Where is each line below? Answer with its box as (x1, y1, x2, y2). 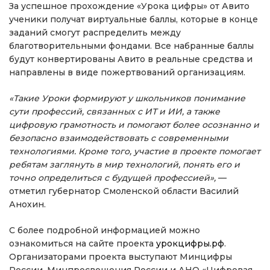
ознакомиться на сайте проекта (9, 237, 156, 249)
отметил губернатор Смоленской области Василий (9, 185, 239, 196)
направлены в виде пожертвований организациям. (9, 66, 245, 78)
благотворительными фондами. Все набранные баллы (9, 40, 254, 51)
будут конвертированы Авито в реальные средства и (9, 53, 253, 64)
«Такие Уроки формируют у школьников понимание (9, 92, 245, 104)
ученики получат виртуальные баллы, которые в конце (9, 13, 258, 25)
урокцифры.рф (156, 237, 224, 249)
